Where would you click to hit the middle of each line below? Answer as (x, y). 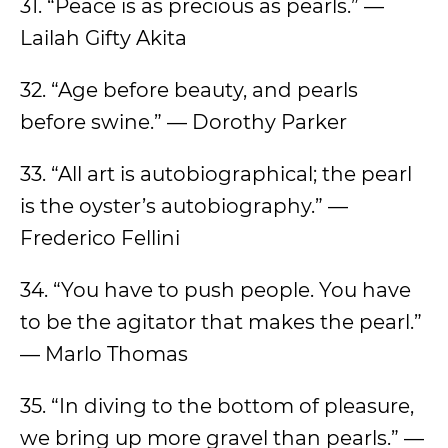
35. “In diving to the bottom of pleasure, (217, 406)
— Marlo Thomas (104, 354)
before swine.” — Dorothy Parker (183, 122)
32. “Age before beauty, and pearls (189, 90)
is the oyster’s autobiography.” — (184, 206)
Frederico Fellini (100, 238)
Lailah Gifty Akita (103, 38)
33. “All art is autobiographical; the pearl (216, 174)
